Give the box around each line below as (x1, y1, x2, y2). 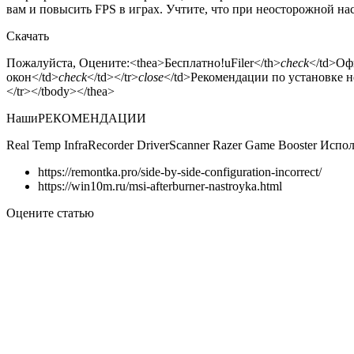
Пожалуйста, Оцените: (6, 56, 130, 70)
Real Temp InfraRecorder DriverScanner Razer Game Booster (6, 138, 320, 153)
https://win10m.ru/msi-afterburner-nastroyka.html (38, 179, 282, 194)
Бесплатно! (164, 56, 224, 70)
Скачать (6, 29, 49, 43)
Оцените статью (6, 206, 94, 220)
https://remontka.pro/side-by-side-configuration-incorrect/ (38, 165, 322, 179)
